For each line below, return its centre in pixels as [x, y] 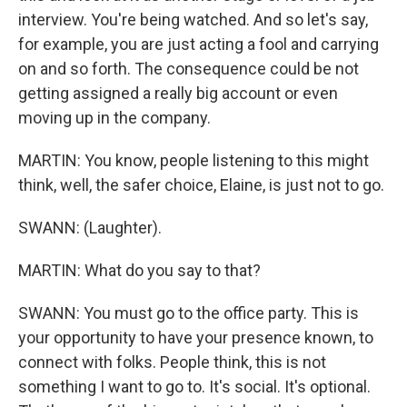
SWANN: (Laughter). [90, 228]
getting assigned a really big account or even [178, 93]
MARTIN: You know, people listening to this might [194, 160]
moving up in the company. [114, 118]
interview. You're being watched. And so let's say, [193, 20]
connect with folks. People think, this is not [172, 362]
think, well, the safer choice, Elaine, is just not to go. [201, 185]
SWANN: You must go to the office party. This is [189, 313]
